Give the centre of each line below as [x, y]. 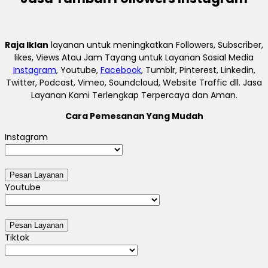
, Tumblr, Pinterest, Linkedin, [198, 70]
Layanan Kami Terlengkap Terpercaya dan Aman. [134, 95]
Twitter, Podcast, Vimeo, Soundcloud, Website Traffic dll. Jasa [134, 83]
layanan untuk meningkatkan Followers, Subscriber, [156, 45]
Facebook [121, 70]
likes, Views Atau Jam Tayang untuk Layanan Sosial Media [134, 58]
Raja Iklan [27, 45]
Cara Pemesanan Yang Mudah [134, 116]
